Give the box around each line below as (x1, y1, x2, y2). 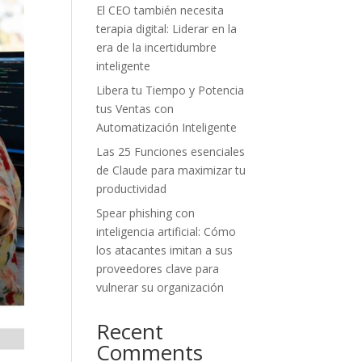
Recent (96, 317, 164, 346)
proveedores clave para (96, 261, 220, 276)
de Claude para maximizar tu (96, 162, 246, 178)
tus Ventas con (96, 101, 175, 116)
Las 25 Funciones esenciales (96, 144, 246, 159)
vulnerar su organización (96, 280, 225, 295)
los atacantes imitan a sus (96, 242, 234, 258)
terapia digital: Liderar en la (96, 21, 238, 36)
